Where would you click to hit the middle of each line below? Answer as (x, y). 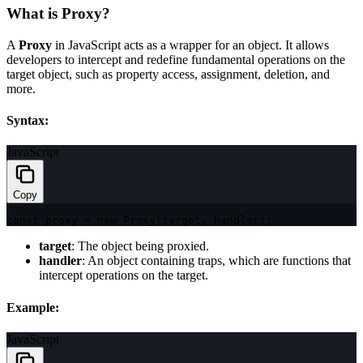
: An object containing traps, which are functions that (216, 261)
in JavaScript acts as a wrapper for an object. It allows (190, 45)
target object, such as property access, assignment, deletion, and (168, 74)
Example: (33, 307)
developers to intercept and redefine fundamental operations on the (176, 59)
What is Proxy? (58, 14)
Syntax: (28, 120)
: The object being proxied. (140, 246)
